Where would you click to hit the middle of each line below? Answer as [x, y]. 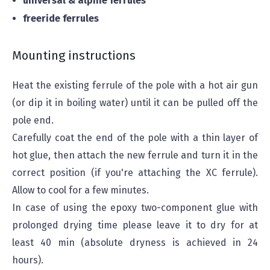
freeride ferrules [61, 18]
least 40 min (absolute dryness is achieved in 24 [135, 243]
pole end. [33, 120]
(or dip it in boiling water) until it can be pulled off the [135, 103]
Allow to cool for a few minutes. [80, 190]
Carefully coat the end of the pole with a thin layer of [135, 138]
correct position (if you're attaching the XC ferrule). [135, 173]
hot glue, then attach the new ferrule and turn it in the [135, 155]
